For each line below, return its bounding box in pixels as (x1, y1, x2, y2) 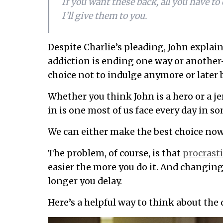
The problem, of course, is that (48, 148, 183, 159)
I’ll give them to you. (62, 10, 147, 21)
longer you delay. (48, 176, 122, 187)
